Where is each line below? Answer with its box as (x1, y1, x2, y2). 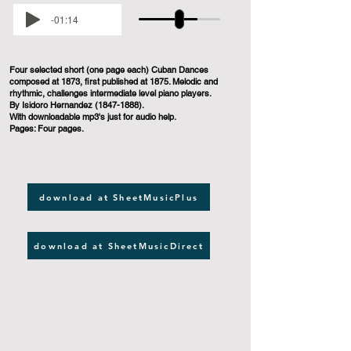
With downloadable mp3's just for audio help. (9, 111, 176, 122)
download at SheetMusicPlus (38, 191, 199, 203)
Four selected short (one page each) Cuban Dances (9, 64, 208, 75)
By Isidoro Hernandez (9, 100, 95, 110)
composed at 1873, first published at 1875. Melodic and (9, 76, 218, 87)
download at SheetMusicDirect (34, 240, 204, 251)
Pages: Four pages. (9, 123, 84, 134)
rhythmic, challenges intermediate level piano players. (9, 88, 212, 99)
